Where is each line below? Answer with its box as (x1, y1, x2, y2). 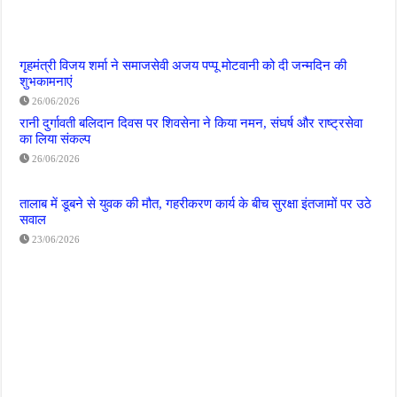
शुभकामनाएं (19, 74, 74, 90)
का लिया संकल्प (19, 131, 91, 147)
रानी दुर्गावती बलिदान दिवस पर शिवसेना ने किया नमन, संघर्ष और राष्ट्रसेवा (19, 115, 363, 131)
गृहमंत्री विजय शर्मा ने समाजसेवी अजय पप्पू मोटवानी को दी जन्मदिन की (19, 58, 347, 74)
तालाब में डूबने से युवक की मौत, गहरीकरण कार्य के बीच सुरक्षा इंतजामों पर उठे (19, 196, 372, 212)
